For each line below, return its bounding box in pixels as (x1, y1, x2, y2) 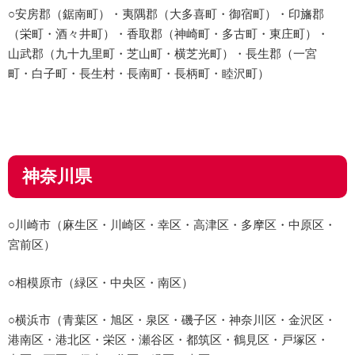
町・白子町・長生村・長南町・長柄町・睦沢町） (8, 63, 269, 81)
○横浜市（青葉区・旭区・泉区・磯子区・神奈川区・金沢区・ (8, 311, 336, 328)
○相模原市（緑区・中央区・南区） (8, 273, 193, 290)
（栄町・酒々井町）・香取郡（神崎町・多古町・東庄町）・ (8, 24, 329, 41)
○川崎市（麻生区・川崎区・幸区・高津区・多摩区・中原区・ (8, 216, 336, 233)
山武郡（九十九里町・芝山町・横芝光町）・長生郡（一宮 (8, 44, 317, 61)
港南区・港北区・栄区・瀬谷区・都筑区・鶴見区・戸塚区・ (8, 330, 329, 348)
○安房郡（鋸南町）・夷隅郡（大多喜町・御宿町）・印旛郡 (8, 4, 324, 21)
